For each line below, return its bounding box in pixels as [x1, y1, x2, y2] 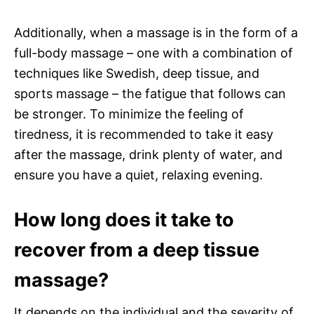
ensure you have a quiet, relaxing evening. [14, 167, 263, 182]
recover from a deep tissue [14, 238, 259, 261]
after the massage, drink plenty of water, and [14, 146, 282, 162]
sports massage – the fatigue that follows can [14, 86, 286, 101]
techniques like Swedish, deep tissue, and [14, 65, 259, 81]
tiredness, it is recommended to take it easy [14, 126, 273, 142]
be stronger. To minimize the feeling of [14, 106, 244, 121]
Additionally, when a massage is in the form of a [14, 25, 298, 40]
